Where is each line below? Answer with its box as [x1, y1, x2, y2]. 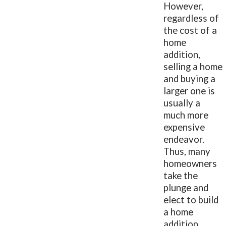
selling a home [163, 61, 223, 72]
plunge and [163, 182, 209, 193]
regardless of [163, 12, 219, 24]
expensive [163, 121, 205, 133]
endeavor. [163, 133, 205, 145]
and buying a [163, 73, 216, 84]
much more [163, 109, 209, 121]
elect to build [163, 194, 219, 205]
